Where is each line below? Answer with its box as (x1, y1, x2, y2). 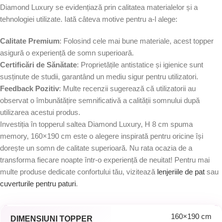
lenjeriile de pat (157, 167, 205, 176)
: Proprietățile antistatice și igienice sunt (77, 60, 203, 69)
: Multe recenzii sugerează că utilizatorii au (59, 84, 196, 93)
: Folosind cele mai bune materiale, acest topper (59, 37, 214, 45)
